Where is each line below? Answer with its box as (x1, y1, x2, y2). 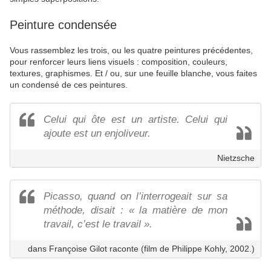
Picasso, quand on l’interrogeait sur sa (44, 191, 227, 203)
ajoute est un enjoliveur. (44, 128, 151, 140)
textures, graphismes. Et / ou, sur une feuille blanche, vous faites (10, 68, 257, 79)
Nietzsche (217, 153, 255, 163)
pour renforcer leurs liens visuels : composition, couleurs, (10, 57, 227, 67)
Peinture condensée (10, 18, 117, 32)
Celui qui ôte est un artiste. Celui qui (44, 114, 227, 126)
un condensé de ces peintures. (10, 80, 128, 90)
